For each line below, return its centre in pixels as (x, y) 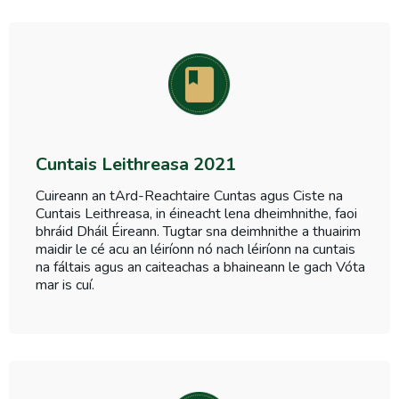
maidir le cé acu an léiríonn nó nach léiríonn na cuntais (195, 250)
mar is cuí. (65, 285)
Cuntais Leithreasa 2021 (136, 165)
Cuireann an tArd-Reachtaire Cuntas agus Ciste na (189, 196)
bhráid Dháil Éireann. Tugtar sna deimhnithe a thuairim (198, 232)
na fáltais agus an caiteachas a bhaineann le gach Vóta (200, 268)
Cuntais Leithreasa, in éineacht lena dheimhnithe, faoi (196, 214)
